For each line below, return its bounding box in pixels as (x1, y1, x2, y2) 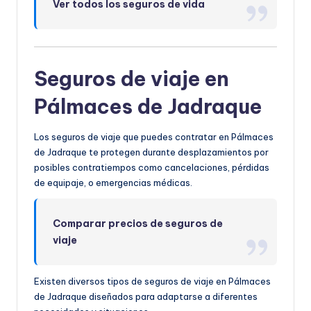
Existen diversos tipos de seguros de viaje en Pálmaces (34, 275, 271, 287)
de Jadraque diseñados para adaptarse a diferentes (34, 290, 258, 302)
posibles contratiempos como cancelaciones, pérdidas (34, 161, 269, 173)
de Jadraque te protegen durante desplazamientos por (34, 146, 269, 158)
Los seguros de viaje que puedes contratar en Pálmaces (34, 131, 274, 142)
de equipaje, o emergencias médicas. (34, 176, 192, 188)
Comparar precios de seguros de (53, 217, 224, 230)
